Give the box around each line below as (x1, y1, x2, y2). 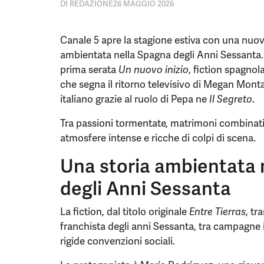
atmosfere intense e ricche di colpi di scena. (60, 131, 256, 144)
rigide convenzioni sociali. (60, 235, 175, 247)
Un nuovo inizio (118, 63, 189, 76)
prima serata (60, 63, 118, 76)
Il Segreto (209, 93, 252, 105)
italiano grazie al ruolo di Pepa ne (60, 93, 209, 105)
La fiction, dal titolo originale (60, 205, 189, 218)
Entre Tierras (189, 205, 246, 218)
